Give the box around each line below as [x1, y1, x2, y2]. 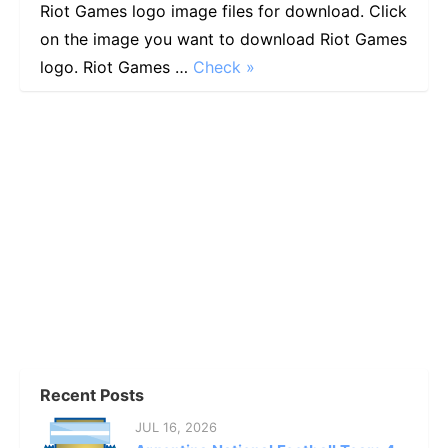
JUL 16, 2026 [135, 418, 217, 435]
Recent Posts [40, 384, 144, 405]
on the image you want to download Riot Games [40, 28, 407, 49]
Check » [193, 56, 255, 77]
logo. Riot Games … [40, 56, 193, 77]
